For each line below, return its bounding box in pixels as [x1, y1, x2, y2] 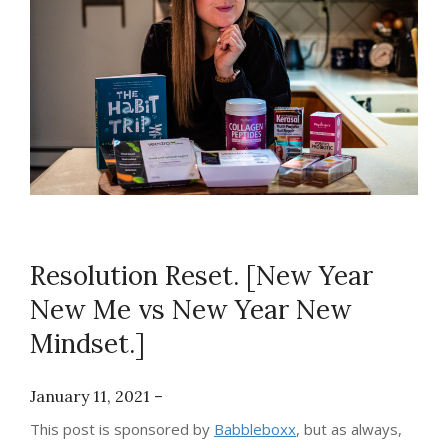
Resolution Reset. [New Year [30, 258, 373, 292]
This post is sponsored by [30, 418, 214, 439]
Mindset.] [30, 326, 145, 360]
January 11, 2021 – [30, 385, 163, 406]
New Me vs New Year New [30, 292, 352, 326]
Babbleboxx [214, 418, 296, 439]
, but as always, [296, 418, 402, 439]
